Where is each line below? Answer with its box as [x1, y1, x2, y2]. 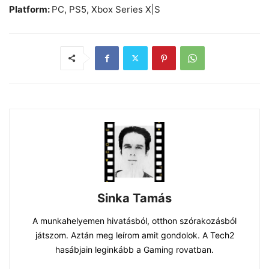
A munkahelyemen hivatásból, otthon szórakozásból [32, 215, 237, 226]
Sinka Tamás [97, 190, 172, 205]
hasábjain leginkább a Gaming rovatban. [55, 244, 214, 255]
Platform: [9, 3, 52, 15]
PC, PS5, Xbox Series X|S [52, 3, 160, 15]
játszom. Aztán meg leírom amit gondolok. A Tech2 [35, 229, 234, 240]
